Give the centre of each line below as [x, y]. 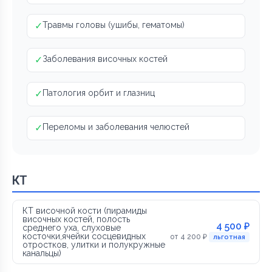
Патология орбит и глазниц [99, 93]
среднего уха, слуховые [72, 227]
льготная [229, 237]
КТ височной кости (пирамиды [85, 210]
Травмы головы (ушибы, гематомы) [114, 25]
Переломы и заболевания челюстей [116, 127]
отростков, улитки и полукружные [94, 244]
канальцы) [42, 253]
